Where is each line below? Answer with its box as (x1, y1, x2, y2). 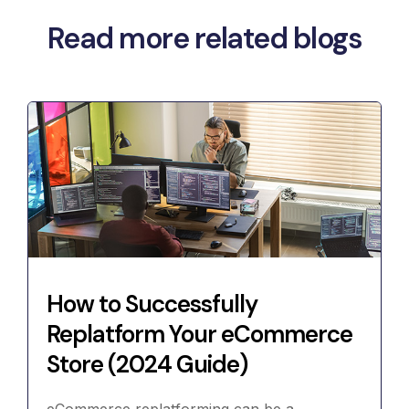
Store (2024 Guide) (47, 349, 247, 381)
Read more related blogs (47, 19, 362, 58)
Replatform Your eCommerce (47, 319, 352, 351)
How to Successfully (47, 288, 257, 320)
